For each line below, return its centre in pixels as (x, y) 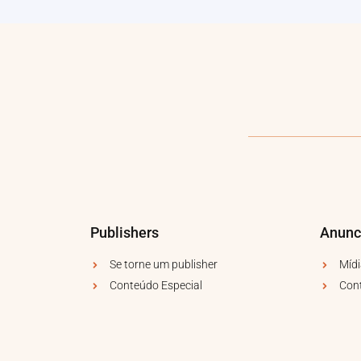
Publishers (124, 233)
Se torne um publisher (164, 265)
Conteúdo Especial (156, 286)
